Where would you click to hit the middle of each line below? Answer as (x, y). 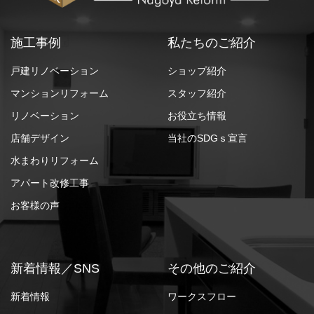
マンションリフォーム (60, 93)
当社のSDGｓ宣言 (207, 138)
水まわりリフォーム (55, 160)
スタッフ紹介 (197, 93)
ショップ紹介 (197, 70)
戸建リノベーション (55, 70)
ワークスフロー (202, 296)
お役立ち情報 (197, 115)
